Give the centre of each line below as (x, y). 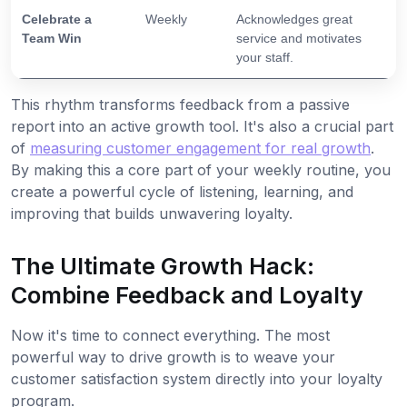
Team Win (52, 39)
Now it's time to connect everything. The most (170, 336)
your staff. (265, 58)
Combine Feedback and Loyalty (187, 296)
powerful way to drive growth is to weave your (173, 357)
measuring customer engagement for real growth (200, 149)
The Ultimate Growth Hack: (163, 267)
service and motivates (299, 39)
